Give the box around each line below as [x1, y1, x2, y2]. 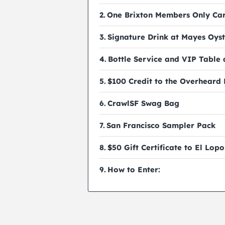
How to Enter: [107, 164, 161, 174]
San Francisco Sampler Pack [106, 120, 216, 130]
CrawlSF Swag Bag [107, 98, 180, 108]
